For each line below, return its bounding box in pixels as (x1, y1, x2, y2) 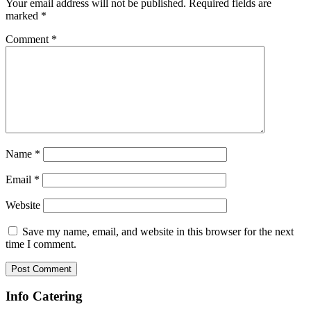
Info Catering (6, 289, 83, 304)
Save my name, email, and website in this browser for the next (22, 225, 294, 237)
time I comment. (6, 237, 76, 250)
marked (6, 9, 41, 22)
